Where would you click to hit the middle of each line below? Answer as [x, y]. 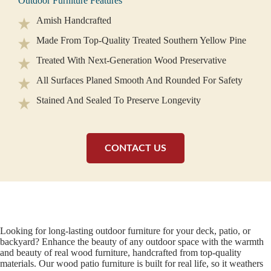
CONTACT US [135, 148]
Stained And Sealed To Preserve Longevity [119, 100]
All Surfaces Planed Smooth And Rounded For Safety [139, 80]
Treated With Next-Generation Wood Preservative [131, 60]
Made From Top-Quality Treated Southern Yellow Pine [141, 41]
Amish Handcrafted [74, 21]
